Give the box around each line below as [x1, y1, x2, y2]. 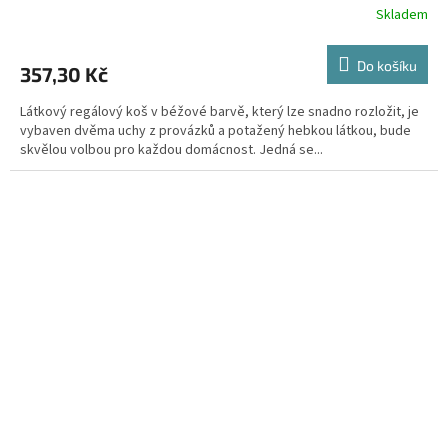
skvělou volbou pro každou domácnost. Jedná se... [20, 139, 323, 160]
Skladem [376, 5, 428, 26]
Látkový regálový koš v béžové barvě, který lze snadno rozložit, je [20, 101, 419, 122]
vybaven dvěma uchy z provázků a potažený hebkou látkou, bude [20, 120, 411, 141]
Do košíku [357, 56, 417, 74]
